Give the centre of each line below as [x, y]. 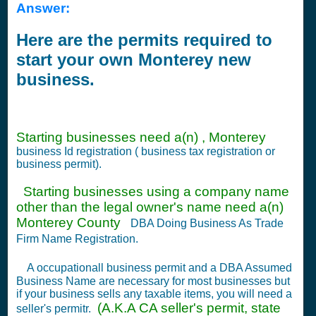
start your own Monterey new [134, 59]
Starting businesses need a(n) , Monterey [141, 137]
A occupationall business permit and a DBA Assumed [159, 268]
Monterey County [72, 223]
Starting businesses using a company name [153, 192]
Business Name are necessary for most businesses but [153, 281]
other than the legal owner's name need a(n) [150, 207]
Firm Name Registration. [79, 239]
